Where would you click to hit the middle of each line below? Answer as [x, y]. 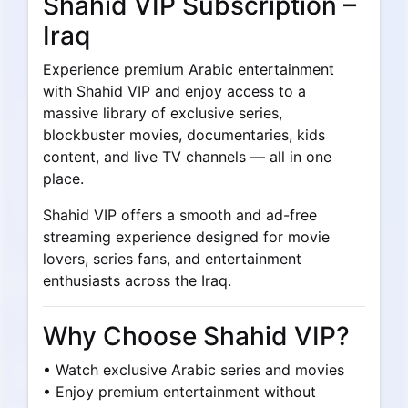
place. [63, 178]
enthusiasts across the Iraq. [137, 280]
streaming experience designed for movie [186, 237]
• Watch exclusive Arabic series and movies [194, 370]
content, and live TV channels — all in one [187, 157]
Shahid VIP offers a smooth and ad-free [180, 215]
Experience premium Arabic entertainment [189, 69]
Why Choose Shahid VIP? [196, 336]
